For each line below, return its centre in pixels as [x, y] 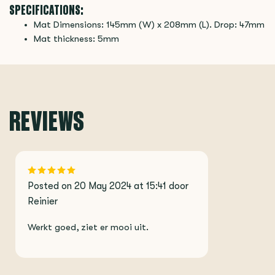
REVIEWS [47, 120]
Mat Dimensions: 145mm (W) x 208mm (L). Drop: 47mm [150, 25]
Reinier [43, 201]
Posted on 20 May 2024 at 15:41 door [108, 186]
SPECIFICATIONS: [46, 10]
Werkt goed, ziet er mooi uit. [88, 227]
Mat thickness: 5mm [76, 39]
